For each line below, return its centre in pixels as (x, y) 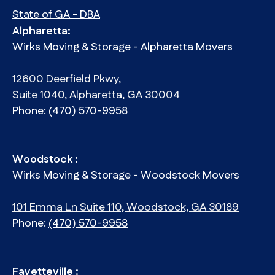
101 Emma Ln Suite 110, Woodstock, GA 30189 (126, 208)
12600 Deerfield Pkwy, (68, 79)
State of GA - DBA (56, 15)
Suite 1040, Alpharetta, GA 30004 (96, 95)
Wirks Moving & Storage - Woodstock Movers (127, 176)
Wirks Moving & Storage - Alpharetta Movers (124, 48)
